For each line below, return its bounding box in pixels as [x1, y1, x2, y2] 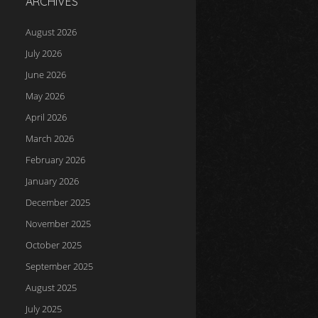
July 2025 [26, 302, 62, 315]
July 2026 [26, 47, 62, 60]
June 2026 [26, 68, 66, 81]
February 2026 [26, 153, 85, 166]
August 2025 [26, 281, 77, 294]
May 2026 [26, 89, 65, 102]
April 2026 [26, 111, 67, 124]
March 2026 [26, 132, 74, 145]
